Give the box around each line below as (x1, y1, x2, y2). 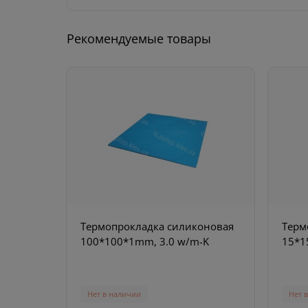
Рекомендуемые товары (67, 30, 211, 47)
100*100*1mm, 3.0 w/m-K (80, 234, 209, 248)
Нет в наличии (87, 288, 141, 299)
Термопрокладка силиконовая (80, 219, 234, 233)
